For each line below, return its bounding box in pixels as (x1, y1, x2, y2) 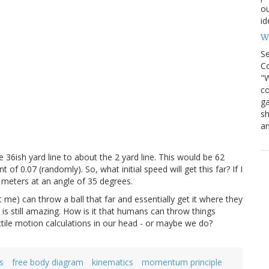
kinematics (92, 256, 133, 268)
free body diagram (12, 256, 83, 268)
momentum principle (142, 256, 222, 268)
